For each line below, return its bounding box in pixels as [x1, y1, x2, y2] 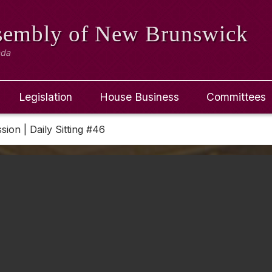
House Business [100, 90, 179, 103]
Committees [206, 90, 266, 103]
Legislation [19, 90, 73, 103]
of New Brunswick [69, 21, 249, 46]
